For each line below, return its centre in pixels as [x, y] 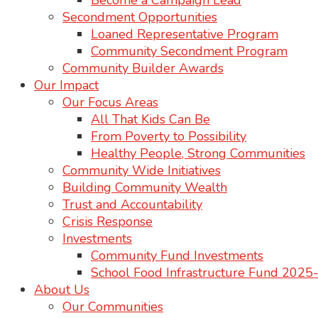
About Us [62, 290]
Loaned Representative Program [185, 34]
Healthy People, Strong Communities [198, 153]
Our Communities [113, 307]
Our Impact [66, 85]
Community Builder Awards [143, 68]
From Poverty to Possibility [169, 136]
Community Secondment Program [189, 51]
